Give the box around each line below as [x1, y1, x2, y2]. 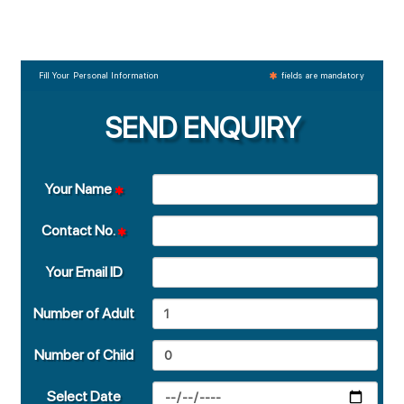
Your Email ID [45, 263, 123, 281]
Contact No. [41, 222, 117, 240]
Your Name [44, 180, 115, 198]
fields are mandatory [279, 70, 365, 81]
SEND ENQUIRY [104, 111, 300, 146]
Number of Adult [33, 305, 134, 323]
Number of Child [34, 346, 133, 364]
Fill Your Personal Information [39, 70, 159, 81]
